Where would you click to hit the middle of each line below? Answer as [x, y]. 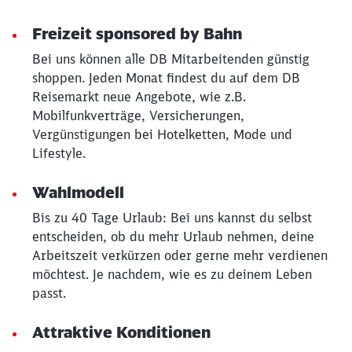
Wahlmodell [78, 192]
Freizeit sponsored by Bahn [137, 33]
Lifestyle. [59, 153]
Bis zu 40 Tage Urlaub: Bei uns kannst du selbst [172, 218]
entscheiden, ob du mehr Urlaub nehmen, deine [173, 236]
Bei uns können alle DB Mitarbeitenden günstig [171, 59]
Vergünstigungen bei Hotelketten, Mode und [162, 134]
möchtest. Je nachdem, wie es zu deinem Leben [172, 274]
